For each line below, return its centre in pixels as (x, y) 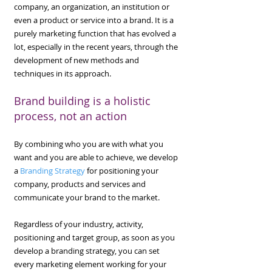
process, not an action (70, 116)
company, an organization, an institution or (92, 7)
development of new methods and (76, 60)
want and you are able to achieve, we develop (96, 157)
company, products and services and (80, 184)
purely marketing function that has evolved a (95, 33)
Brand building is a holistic (82, 101)
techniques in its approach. (63, 73)
